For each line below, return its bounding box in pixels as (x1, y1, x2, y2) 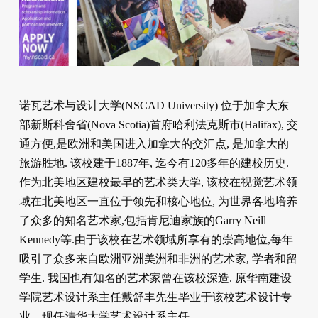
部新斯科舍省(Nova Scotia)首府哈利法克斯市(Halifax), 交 (18, 119, 298, 131)
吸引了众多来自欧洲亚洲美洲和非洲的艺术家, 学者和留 (18, 253, 297, 265)
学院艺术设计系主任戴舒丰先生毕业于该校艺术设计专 (18, 291, 292, 304)
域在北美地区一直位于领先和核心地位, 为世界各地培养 (18, 195, 297, 208)
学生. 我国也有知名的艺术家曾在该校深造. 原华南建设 (18, 272, 292, 285)
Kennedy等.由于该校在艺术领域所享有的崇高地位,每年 (18, 234, 293, 246)
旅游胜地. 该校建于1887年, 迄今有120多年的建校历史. (18, 157, 289, 170)
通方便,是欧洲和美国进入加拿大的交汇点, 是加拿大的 (18, 138, 289, 150)
